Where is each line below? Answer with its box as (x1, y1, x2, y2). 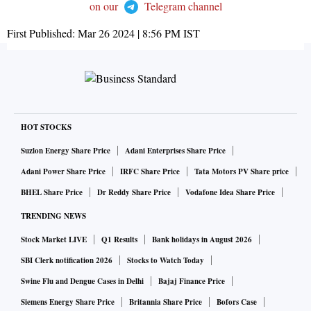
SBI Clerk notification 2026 (21, 255, 112, 267)
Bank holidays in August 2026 (152, 234, 252, 246)
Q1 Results (101, 234, 137, 246)
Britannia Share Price (129, 296, 202, 308)
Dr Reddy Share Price (97, 187, 171, 199)
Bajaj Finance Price (158, 276, 225, 287)
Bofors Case (217, 296, 257, 308)
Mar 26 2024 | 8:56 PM (78, 26, 180, 41)
